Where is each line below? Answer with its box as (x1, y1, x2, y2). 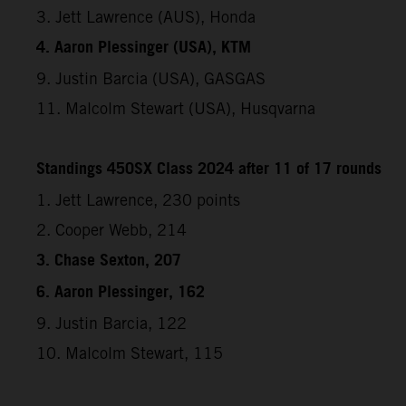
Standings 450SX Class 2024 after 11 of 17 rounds (36, 153, 382, 185)
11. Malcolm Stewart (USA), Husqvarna (36, 98, 315, 118)
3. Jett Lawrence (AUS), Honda (36, 6, 256, 26)
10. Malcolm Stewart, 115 (36, 343, 223, 362)
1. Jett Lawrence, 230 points (36, 189, 240, 209)
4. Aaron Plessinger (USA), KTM (36, 32, 251, 63)
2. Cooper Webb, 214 (36, 219, 187, 239)
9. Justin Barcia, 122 (36, 313, 187, 333)
